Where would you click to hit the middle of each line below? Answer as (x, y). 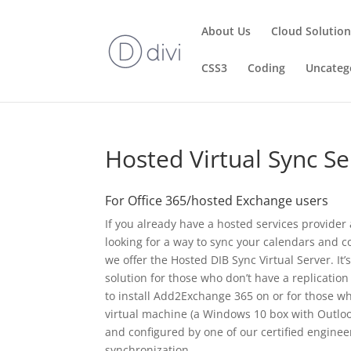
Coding (267, 68)
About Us (226, 31)
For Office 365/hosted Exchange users (217, 201)
